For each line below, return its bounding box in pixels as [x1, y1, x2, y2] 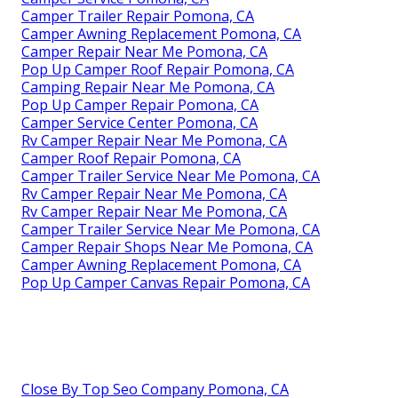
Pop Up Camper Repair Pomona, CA [21, 95, 259, 115]
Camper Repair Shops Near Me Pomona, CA [21, 237, 313, 258]
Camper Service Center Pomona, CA [21, 113, 258, 133]
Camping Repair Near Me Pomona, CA [21, 77, 275, 98]
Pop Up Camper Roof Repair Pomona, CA [21, 60, 294, 80]
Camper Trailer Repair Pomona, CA [21, 6, 254, 27]
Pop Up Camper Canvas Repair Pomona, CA [21, 273, 310, 293]
